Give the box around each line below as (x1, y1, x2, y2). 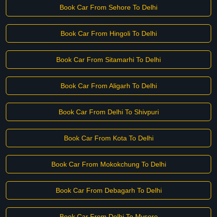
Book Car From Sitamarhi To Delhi (56, 56, 161, 63)
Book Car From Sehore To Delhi (60, 3, 157, 11)
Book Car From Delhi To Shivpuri (58, 108, 159, 116)
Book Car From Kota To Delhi (63, 134, 154, 142)
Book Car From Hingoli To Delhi (60, 30, 157, 37)
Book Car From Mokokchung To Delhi (51, 160, 166, 168)
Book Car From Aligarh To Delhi (60, 82, 157, 90)
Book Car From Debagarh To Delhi (55, 186, 162, 194)
